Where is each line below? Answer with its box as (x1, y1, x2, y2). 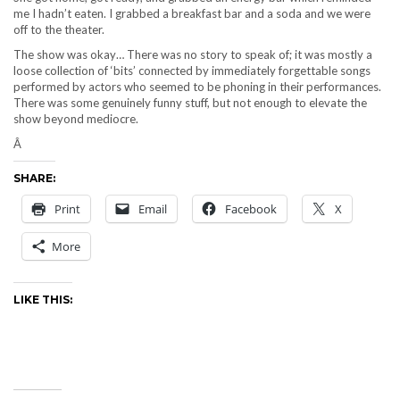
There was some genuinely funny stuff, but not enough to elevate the (13, 96, 367, 110)
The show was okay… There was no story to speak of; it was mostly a (13, 47, 372, 62)
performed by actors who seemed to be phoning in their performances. (13, 79, 381, 94)
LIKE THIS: (13, 293, 72, 306)
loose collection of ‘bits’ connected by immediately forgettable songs (13, 63, 371, 78)
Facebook (225, 201, 277, 217)
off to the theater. (13, 22, 104, 37)
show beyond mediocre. (13, 112, 138, 126)
